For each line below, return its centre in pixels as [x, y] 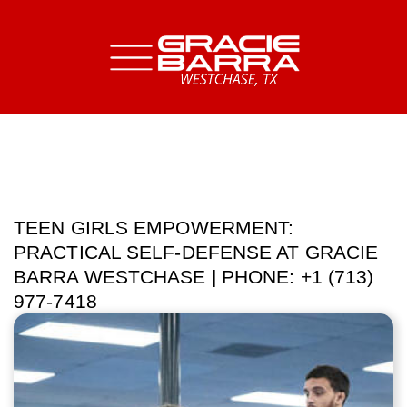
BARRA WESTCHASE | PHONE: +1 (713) [194, 277]
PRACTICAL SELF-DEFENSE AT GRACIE [196, 252]
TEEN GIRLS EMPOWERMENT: [154, 228]
